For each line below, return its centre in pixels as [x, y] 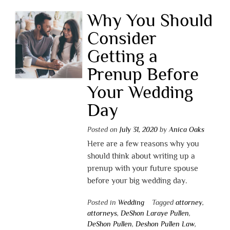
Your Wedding [140, 92]
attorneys [102, 213]
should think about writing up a [141, 156]
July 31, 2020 [138, 129]
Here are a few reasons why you [143, 143]
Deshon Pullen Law [165, 224]
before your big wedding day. [137, 180]
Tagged [164, 202]
